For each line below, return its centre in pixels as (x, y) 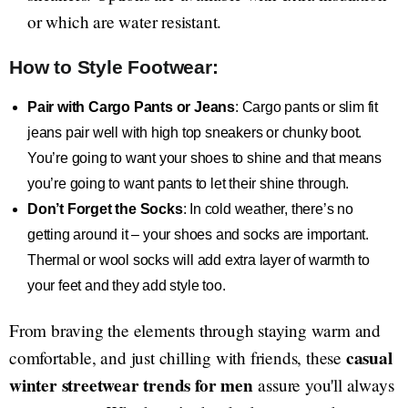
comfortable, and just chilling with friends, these (178, 358)
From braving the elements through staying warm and (195, 331)
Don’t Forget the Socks (105, 209)
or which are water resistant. (125, 22)
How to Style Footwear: (114, 67)
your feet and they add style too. (127, 286)
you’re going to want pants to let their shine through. (189, 184)
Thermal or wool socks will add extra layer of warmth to (199, 260)
